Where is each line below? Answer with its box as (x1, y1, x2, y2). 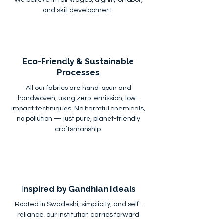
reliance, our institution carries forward (17, 211, 139, 218)
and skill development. (43, 6, 114, 14)
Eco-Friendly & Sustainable (22, 56, 134, 66)
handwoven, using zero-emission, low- (18, 94, 139, 102)
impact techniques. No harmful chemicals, (11, 105, 145, 112)
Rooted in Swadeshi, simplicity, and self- (15, 200, 142, 208)
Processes (57, 67, 100, 77)
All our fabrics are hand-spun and (25, 84, 131, 91)
